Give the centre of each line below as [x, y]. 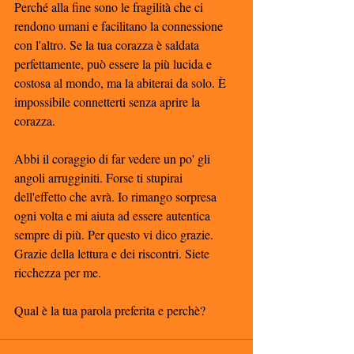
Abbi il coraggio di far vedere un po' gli [114, 159]
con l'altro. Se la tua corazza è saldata [108, 45]
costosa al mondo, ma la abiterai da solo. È [122, 83]
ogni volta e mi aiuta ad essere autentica [114, 216]
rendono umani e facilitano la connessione [120, 26]
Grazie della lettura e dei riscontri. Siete [113, 254]
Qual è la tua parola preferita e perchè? [110, 311]
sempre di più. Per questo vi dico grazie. [115, 235]
